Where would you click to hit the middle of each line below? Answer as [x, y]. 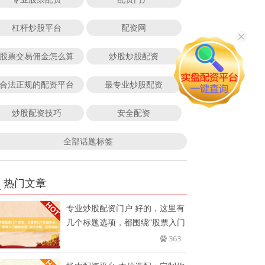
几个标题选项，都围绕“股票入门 [126, 222]
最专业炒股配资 [134, 84]
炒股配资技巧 [36, 112]
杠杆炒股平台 [36, 27]
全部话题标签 [88, 141]
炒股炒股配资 [134, 56]
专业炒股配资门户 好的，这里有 [126, 208]
